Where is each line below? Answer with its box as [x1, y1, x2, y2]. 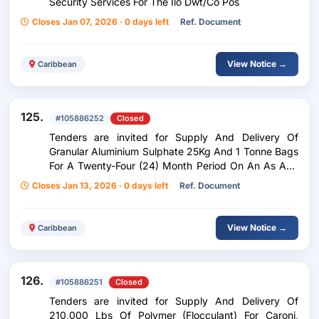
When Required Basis [49, 174, 148, 186]
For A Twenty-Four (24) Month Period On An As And [49, 159, 298, 172]
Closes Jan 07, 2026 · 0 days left [32, 16, 169, 27]
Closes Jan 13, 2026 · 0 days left [32, 180, 168, 191]
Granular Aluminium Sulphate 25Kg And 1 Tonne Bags [49, 145, 298, 157]
